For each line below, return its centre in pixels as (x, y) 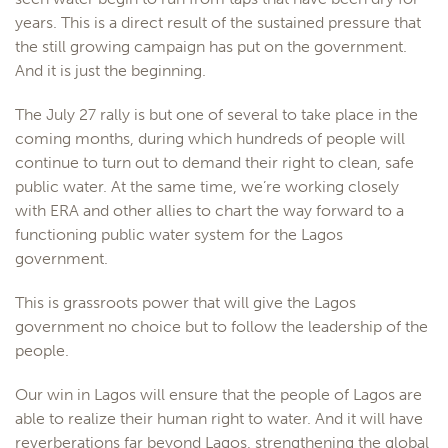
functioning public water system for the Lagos (179, 234)
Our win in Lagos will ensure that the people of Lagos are (218, 394)
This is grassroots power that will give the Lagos (185, 302)
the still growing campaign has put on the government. (211, 46)
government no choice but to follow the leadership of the (221, 326)
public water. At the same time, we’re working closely (207, 186)
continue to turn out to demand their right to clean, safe (214, 162)
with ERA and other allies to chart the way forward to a (209, 210)
